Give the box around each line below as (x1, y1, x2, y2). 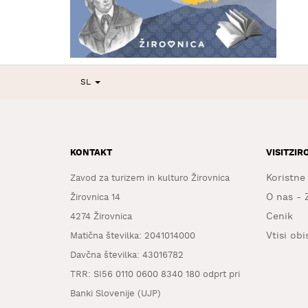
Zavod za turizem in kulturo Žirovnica (70, 173, 230, 185)
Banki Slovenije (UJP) (70, 288, 161, 300)
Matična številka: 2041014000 (70, 230, 195, 243)
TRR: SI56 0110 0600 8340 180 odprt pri (70, 269, 240, 281)
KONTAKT (70, 147, 112, 159)
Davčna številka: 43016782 (70, 250, 184, 262)
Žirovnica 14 (70, 192, 120, 204)
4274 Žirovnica (70, 211, 132, 223)
